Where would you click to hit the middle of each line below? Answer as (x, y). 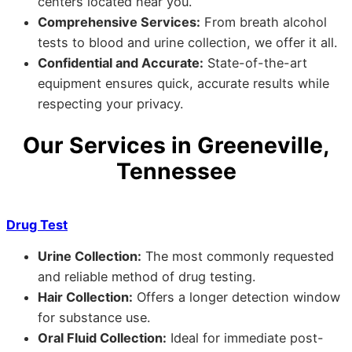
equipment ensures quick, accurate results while (183, 84)
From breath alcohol (264, 22)
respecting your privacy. (110, 104)
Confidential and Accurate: (121, 63)
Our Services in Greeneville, (176, 145)
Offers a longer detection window (236, 297)
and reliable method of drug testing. (147, 276)
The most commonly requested (238, 256)
